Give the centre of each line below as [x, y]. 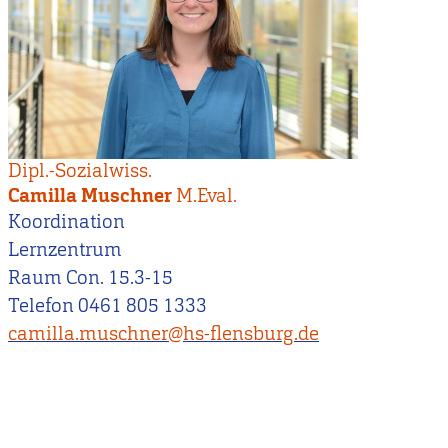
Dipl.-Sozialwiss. [80, 170]
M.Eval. [206, 195]
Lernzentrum [65, 249]
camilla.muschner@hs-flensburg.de [163, 333]
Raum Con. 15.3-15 [90, 277]
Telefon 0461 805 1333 [107, 305]
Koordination [66, 221]
